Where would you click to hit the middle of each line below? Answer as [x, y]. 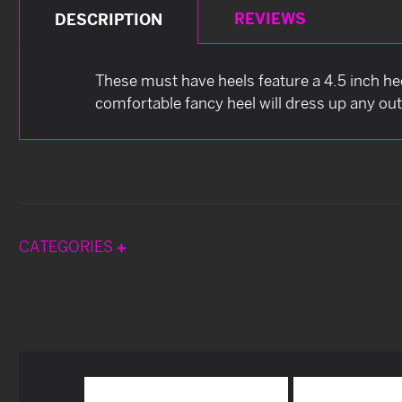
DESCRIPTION [109, 19]
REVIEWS [270, 18]
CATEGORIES [68, 246]
